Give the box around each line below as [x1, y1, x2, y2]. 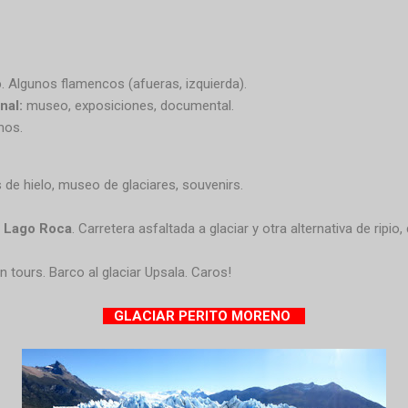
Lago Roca [3, 219, 72, 237]
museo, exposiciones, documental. [22, 97, 234, 114]
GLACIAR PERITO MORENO [103, 307, 305, 324]
